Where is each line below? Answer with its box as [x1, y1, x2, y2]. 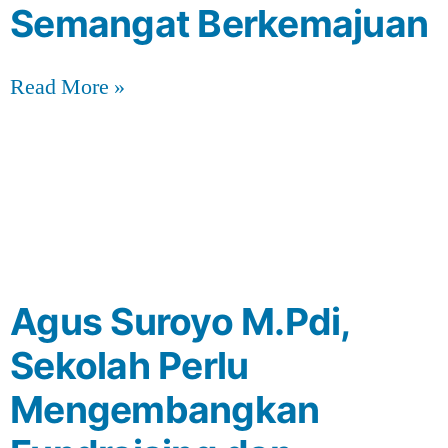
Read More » [10, 72, 125, 101]
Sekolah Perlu [10, 342, 249, 388]
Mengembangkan [10, 386, 320, 432]
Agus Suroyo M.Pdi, [10, 298, 350, 344]
